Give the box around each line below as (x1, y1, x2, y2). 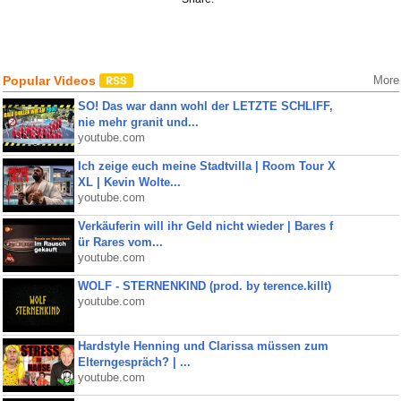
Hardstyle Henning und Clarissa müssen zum (77, 339, 328, 353)
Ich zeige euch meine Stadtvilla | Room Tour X (77, 159, 336, 173)
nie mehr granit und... (77, 115, 199, 129)
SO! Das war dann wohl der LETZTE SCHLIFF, (77, 99, 333, 113)
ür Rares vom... (77, 235, 163, 249)
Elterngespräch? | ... (77, 355, 191, 369)
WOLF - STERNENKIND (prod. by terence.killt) (77, 279, 331, 293)
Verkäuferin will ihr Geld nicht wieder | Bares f (77, 219, 333, 233)
